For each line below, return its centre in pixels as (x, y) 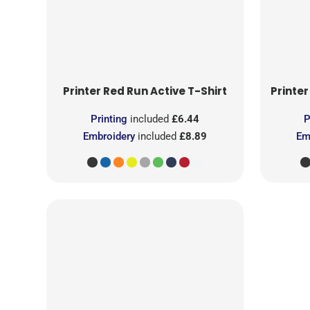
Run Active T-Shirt (176, 91)
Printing (109, 119)
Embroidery (109, 136)
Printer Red (93, 91)
